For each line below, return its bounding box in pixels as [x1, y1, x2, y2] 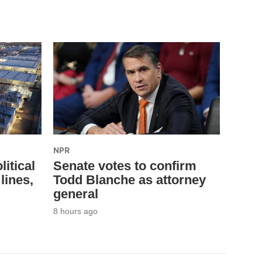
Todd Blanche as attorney [53, 173, 206, 188]
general [53, 187, 98, 202]
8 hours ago [53, 206, 98, 216]
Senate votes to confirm [53, 158, 196, 174]
